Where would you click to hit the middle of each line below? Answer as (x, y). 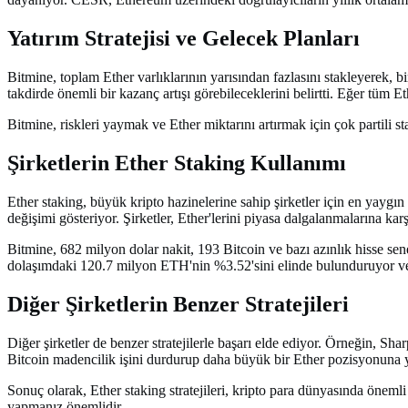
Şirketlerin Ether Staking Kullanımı (177, 163)
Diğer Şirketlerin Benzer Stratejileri (178, 304)
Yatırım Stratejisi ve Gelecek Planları (184, 39)
